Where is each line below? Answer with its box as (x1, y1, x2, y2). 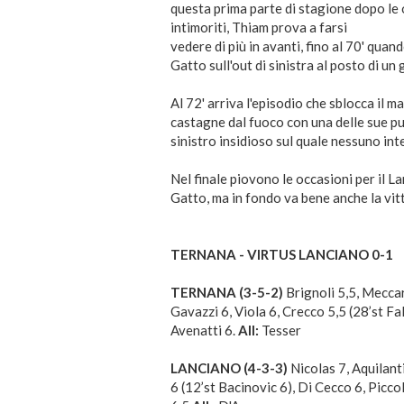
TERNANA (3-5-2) (170, 284, 283, 301)
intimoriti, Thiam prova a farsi (170, 19, 347, 36)
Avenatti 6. (170, 322, 238, 339)
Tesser (259, 322, 301, 339)
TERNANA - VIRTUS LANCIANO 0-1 (170, 246, 393, 263)
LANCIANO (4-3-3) (170, 360, 288, 377)
